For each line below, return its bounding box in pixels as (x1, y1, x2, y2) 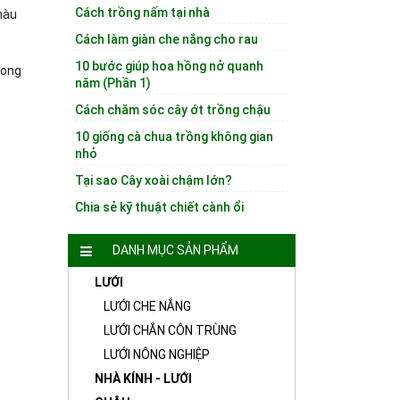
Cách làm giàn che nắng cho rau (75, 32, 258, 46)
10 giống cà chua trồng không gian (75, 129, 273, 144)
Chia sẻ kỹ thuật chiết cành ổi (75, 200, 244, 214)
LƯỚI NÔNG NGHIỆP (104, 347, 210, 362)
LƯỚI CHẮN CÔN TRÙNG (104, 323, 237, 337)
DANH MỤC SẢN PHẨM (112, 243, 238, 257)
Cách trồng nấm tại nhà (75, 5, 210, 20)
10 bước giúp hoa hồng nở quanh (75, 59, 263, 73)
